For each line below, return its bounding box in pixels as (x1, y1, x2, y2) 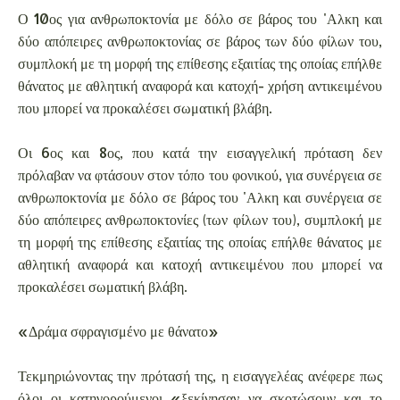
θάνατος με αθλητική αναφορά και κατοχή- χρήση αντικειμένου (18, 75, 382, 95)
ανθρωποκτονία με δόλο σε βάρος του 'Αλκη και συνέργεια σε (18, 187, 382, 206)
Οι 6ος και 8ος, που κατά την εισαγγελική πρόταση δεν (18, 142, 382, 162)
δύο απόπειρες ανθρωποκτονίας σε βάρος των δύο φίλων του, (18, 30, 382, 50)
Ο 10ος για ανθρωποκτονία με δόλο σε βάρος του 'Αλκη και (18, 8, 382, 28)
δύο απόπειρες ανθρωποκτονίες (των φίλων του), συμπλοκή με (18, 209, 382, 229)
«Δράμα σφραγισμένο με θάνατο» (18, 321, 219, 340)
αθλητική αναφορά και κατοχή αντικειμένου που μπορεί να (18, 254, 382, 273)
